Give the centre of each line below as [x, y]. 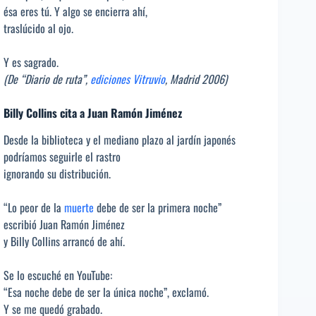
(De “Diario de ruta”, [47, 79]
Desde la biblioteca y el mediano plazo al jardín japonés [120, 140]
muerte [79, 208]
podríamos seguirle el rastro [62, 157]
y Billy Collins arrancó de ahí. [64, 242]
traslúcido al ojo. [38, 28]
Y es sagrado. [31, 62]
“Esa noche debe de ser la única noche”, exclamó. [106, 292]
